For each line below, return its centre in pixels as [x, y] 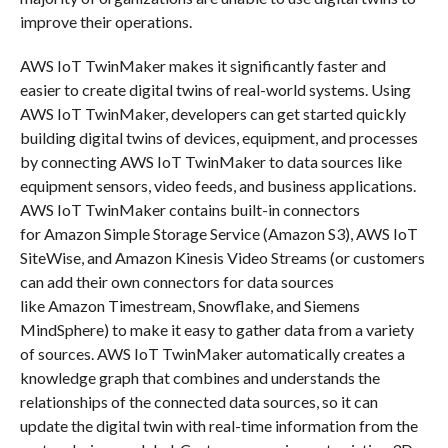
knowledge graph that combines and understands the [199, 377]
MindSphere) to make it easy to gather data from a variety [216, 329]
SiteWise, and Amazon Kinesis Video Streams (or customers [222, 257]
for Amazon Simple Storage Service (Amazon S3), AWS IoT [218, 233]
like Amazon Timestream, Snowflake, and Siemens [189, 305]
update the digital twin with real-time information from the [218, 425]
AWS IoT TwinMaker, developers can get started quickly [212, 113]
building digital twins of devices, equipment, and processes [218, 137]
